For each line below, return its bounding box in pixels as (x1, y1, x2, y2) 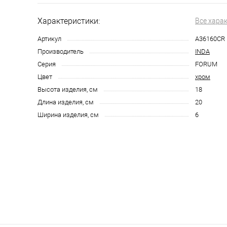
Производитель (37, 48, 84, 55)
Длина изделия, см (37, 98, 94, 106)
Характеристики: (37, 16, 100, 26)
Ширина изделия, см (37, 111, 99, 119)
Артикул (37, 35, 61, 43)
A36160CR (195, 35, 225, 43)
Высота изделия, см (37, 86, 98, 93)
